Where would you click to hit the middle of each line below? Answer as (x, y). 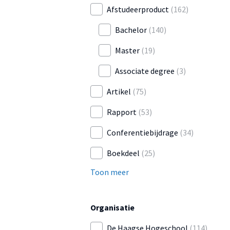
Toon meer (110, 172)
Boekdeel (123, 153)
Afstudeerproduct (138, 9)
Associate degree (145, 71)
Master (127, 51)
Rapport (122, 112)
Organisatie (112, 208)
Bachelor (131, 30)
